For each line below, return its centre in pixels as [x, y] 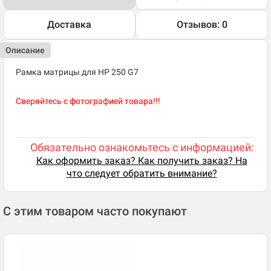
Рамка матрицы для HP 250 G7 [77, 72]
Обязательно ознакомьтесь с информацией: [142, 148]
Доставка [69, 25]
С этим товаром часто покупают [95, 211]
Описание [25, 51]
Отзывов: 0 [202, 25]
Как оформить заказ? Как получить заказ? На [142, 161]
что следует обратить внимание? [142, 174]
